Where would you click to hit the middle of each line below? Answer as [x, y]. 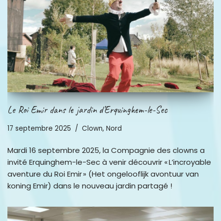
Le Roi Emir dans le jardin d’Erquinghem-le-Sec [87, 110]
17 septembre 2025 [39, 129]
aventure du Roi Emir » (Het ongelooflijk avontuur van [103, 174]
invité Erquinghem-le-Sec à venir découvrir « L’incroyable [109, 162]
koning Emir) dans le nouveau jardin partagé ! [90, 186]
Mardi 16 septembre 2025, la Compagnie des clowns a [106, 150]
